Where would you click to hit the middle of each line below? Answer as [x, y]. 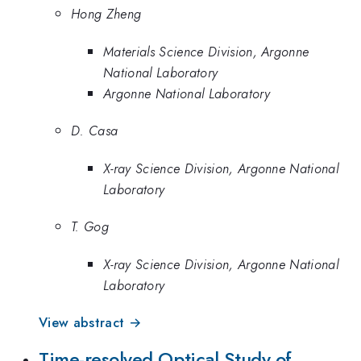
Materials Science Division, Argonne [206, 51]
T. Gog [90, 227]
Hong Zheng [106, 14]
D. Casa [95, 131]
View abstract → [90, 323]
